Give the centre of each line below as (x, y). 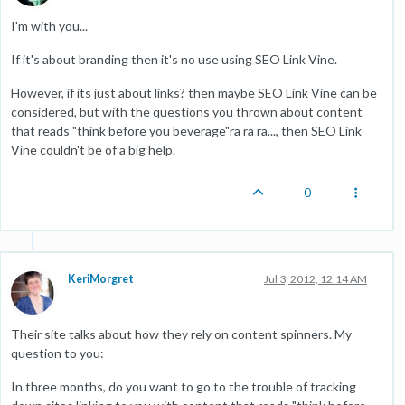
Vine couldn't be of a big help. (93, 150)
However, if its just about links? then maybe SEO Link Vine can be (194, 93)
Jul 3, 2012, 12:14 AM (316, 279)
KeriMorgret (101, 279)
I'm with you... (49, 26)
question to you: (57, 353)
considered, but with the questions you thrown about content (187, 112)
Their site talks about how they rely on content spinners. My (181, 334)
